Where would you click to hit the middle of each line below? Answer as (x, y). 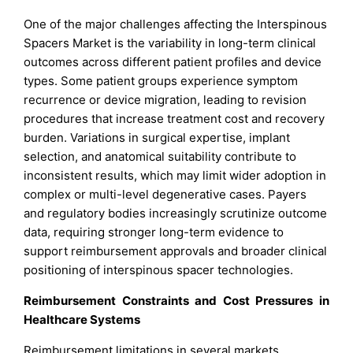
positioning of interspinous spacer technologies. (159, 269)
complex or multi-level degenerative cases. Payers (165, 194)
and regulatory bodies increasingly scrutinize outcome (176, 213)
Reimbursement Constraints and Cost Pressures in (176, 300)
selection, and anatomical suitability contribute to (160, 156)
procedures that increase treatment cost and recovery (175, 118)
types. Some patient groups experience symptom (161, 80)
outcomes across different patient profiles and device (173, 61)
